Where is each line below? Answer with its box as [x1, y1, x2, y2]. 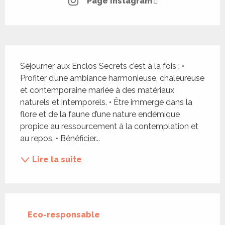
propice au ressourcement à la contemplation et [20, 122, 198, 132]
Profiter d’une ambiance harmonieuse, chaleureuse [20, 73, 204, 83]
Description [5, 45, 74, 62]
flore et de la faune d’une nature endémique [20, 109, 180, 120]
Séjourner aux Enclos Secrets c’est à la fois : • [20, 61, 184, 71]
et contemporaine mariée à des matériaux [20, 85, 174, 95]
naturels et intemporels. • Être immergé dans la [20, 97, 192, 107]
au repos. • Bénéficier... [20, 134, 100, 144]
